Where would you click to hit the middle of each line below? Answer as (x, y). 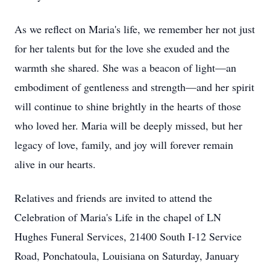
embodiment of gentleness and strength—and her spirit (134, 87)
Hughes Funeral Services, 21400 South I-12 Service (128, 236)
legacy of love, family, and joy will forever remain (124, 145)
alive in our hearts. (55, 164)
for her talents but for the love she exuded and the (122, 48)
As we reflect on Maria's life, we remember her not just (135, 29)
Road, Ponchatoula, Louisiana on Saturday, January (127, 256)
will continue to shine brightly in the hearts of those (128, 106)
